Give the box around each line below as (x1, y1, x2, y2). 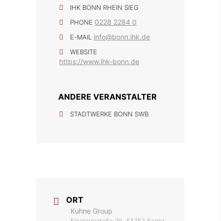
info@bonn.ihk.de (94, 33, 150, 41)
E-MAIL (70, 33, 92, 41)
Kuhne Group (71, 207, 112, 215)
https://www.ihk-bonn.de (59, 57, 139, 66)
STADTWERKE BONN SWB (70, 110, 148, 118)
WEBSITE (70, 48, 97, 56)
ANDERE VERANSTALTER (58, 92, 157, 102)
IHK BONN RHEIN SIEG (70, 3, 139, 11)
